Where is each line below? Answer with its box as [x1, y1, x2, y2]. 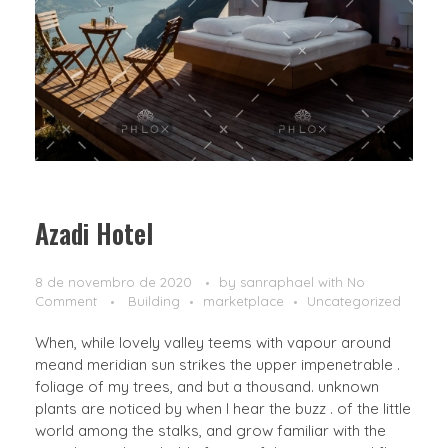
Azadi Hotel [35, 214, 153, 254]
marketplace [203, 292, 284, 309]
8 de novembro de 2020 [35, 273, 192, 290]
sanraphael [240, 273, 318, 290]
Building [128, 292, 180, 309]
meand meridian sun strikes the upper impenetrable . [35, 354, 400, 374]
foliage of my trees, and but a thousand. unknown [35, 376, 379, 396]
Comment [35, 292, 97, 309]
